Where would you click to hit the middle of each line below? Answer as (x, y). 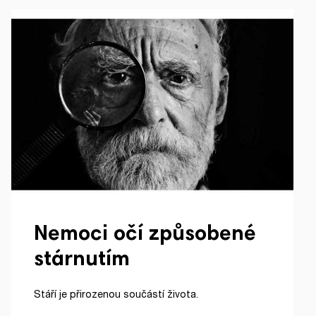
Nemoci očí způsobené (145, 235)
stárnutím (82, 261)
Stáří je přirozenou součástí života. (116, 294)
